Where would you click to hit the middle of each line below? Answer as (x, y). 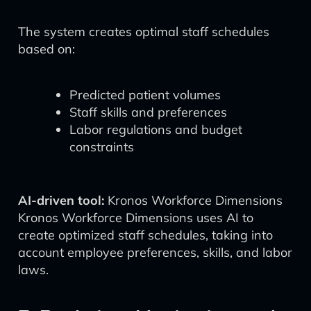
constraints (102, 147)
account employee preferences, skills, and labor (155, 252)
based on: (47, 49)
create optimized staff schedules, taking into (145, 235)
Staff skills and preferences (148, 112)
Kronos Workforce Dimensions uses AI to (136, 218)
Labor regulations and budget (156, 129)
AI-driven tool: (61, 200)
